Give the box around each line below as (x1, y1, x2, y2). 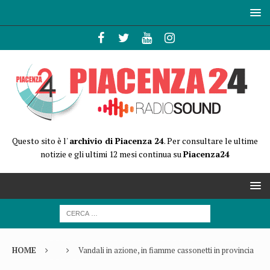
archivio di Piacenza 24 (69, 135, 164, 146)
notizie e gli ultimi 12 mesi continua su (40, 148, 183, 160)
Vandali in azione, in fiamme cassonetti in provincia (78, 245, 254, 256)
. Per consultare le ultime (164, 135, 258, 146)
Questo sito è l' (12, 135, 69, 146)
